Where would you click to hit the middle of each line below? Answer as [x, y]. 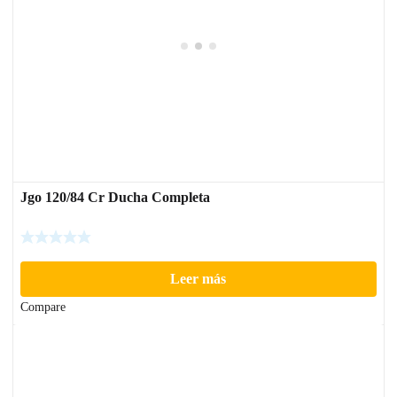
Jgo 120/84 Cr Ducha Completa [115, 197]
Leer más [198, 278]
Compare [43, 307]
